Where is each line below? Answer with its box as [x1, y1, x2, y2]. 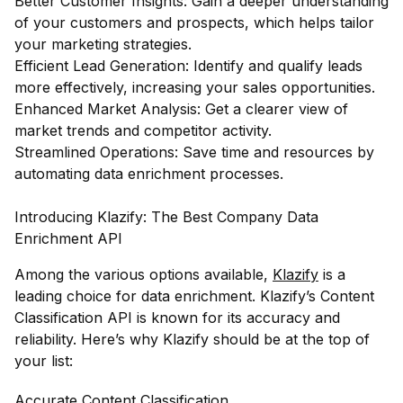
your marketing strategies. [14, 34, 192, 53]
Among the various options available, [14, 264, 273, 283]
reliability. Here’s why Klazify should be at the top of [14, 329, 370, 348]
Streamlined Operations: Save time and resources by [14, 142, 374, 161]
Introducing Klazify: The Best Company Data [14, 207, 318, 226]
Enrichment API [14, 228, 122, 247]
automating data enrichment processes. [14, 164, 283, 183]
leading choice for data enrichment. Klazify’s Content [14, 286, 374, 305]
